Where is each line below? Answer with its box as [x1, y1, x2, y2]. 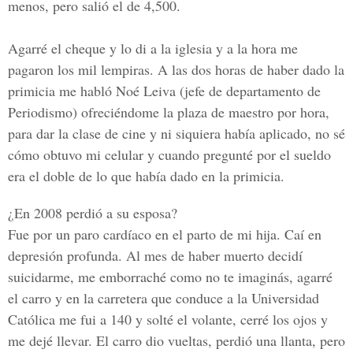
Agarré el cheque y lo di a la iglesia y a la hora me [8, 39, 298, 58]
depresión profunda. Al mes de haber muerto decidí [8, 246, 303, 265]
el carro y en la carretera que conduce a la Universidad [8, 288, 319, 307]
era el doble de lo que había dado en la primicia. [8, 166, 284, 185]
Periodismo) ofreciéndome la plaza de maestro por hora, [8, 102, 329, 121]
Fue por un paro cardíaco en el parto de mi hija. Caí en [8, 225, 321, 243]
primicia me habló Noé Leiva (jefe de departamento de [8, 81, 321, 100]
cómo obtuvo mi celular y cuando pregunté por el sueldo [8, 145, 331, 164]
